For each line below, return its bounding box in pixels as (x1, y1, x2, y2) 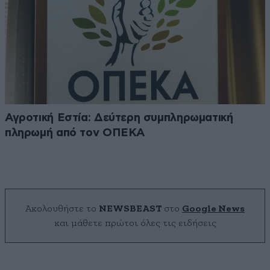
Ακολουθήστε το (25, 204, 99, 214)
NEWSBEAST (99, 204, 162, 214)
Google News (182, 204, 245, 214)
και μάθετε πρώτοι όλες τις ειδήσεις (54, 218, 216, 228)
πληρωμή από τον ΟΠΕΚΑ (5, 127, 145, 139)
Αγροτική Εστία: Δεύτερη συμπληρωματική (5, 112, 233, 124)
